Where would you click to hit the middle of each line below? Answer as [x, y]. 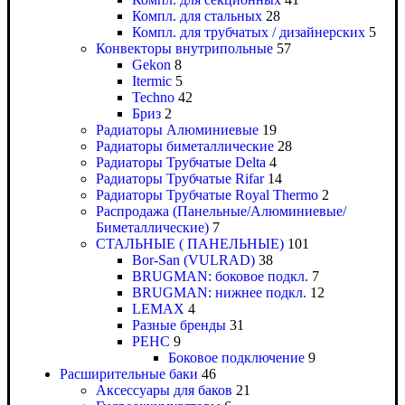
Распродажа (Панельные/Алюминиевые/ [221, 212]
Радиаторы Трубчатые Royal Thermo [207, 195]
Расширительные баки [129, 374]
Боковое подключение [236, 358]
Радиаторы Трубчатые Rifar [180, 179]
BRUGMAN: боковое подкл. [220, 277]
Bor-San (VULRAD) [193, 260]
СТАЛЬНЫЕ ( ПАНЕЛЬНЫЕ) [190, 244]
